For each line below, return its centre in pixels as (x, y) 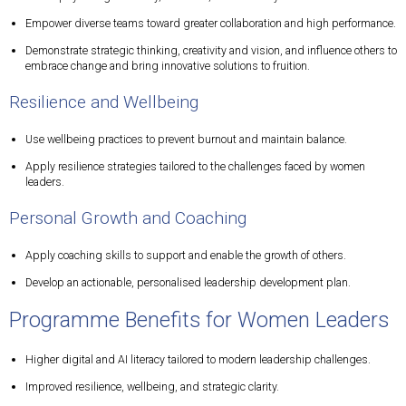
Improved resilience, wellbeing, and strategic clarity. (152, 387)
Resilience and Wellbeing (104, 102)
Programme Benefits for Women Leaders (199, 320)
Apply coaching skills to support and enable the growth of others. (186, 256)
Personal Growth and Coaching (128, 218)
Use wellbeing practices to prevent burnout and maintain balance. (186, 140)
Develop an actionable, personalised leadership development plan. (188, 283)
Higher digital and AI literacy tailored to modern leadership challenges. (198, 360)
